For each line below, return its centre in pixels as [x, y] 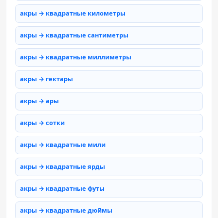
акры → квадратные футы [62, 189]
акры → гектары [46, 79]
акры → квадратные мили [63, 145]
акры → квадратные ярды [63, 167]
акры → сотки [42, 123]
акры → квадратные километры [73, 13]
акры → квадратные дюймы [66, 210]
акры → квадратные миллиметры [76, 57]
